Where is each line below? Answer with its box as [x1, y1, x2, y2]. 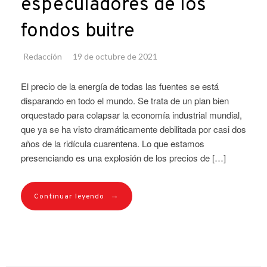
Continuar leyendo [34, 191, 104, 201]
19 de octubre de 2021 [73, 51, 157, 61]
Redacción [23, 51, 62, 61]
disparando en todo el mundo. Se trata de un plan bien [21, 94, 229, 107]
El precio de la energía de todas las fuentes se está [21, 79, 219, 92]
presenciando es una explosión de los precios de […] [21, 151, 226, 164]
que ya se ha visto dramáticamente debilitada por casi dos [21, 122, 246, 135]
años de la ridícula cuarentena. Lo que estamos [21, 136, 204, 150]
